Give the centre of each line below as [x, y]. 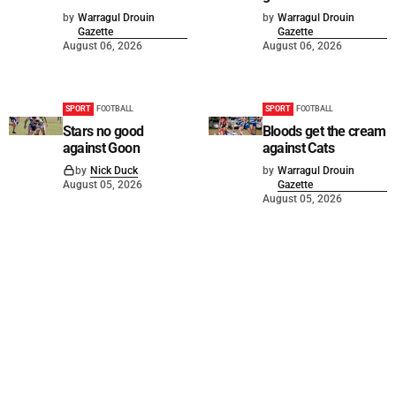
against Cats [298, 148]
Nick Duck [114, 171]
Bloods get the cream [324, 132]
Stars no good [103, 132]
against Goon [101, 148]
